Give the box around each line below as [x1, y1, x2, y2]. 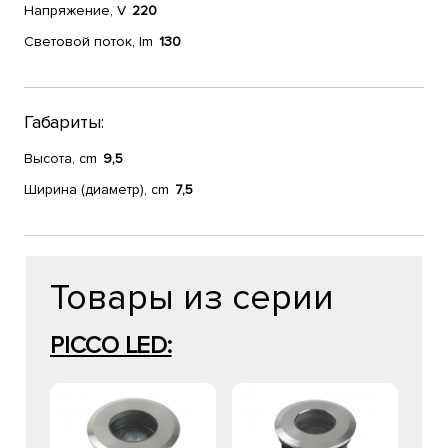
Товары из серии [50, 276, 334, 320]
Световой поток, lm [24, 33, 153, 50]
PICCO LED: [50, 331, 172, 360]
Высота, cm [24, 150, 97, 167]
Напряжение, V [24, 2, 126, 19]
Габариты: [24, 111, 104, 133]
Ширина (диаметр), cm [24, 181, 169, 198]
